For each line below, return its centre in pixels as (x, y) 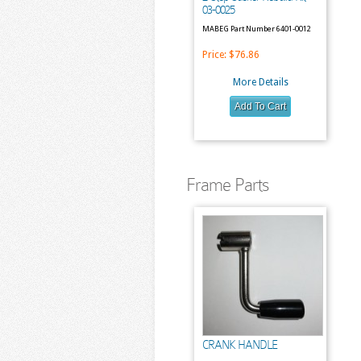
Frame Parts (228, 185)
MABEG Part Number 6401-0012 (257, 29)
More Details (260, 82)
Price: (216, 55)
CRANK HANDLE (240, 345)
